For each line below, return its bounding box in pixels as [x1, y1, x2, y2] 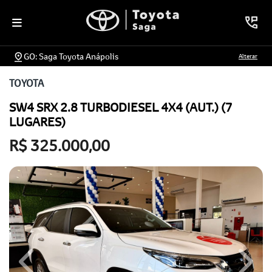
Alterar [239, 51, 257, 60]
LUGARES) [9, 114, 66, 130]
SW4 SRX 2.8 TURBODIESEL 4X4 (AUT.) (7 [9, 99, 233, 115]
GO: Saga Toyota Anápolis [24, 50, 118, 62]
